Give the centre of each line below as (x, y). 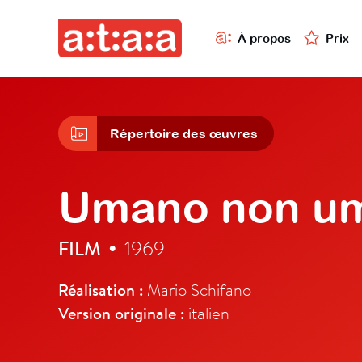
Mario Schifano (197, 290)
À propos (264, 38)
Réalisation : (101, 290)
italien (207, 313)
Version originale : (121, 314)
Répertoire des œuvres (184, 134)
